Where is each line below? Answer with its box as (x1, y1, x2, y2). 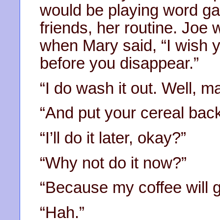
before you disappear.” (40, 54, 199, 72)
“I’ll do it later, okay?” (40, 128, 186, 147)
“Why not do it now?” (40, 153, 187, 172)
